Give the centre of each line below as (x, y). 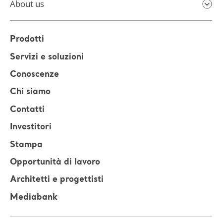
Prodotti (27, 40)
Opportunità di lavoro (55, 163)
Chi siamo (30, 92)
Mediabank (34, 197)
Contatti (27, 110)
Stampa (26, 145)
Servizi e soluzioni (47, 57)
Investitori (31, 127)
